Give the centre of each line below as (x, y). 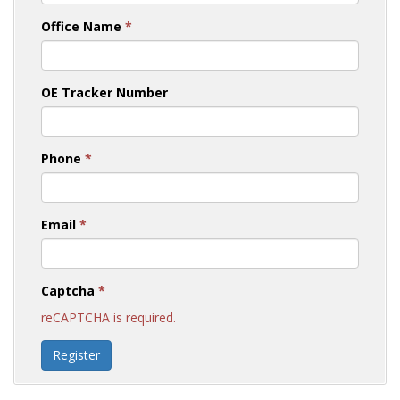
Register (76, 354)
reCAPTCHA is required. (108, 317)
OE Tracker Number (104, 92)
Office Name (83, 26)
